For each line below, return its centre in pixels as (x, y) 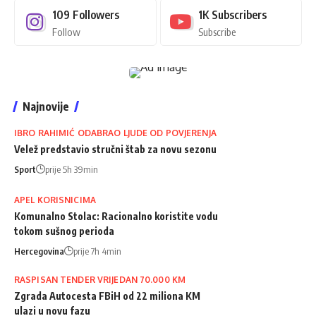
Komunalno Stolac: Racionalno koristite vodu (116, 216)
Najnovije (46, 106)
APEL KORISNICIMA (55, 200)
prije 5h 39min (72, 169)
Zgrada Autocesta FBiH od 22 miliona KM (107, 296)
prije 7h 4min (97, 251)
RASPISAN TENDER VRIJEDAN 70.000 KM (100, 279)
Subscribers (239, 14)
